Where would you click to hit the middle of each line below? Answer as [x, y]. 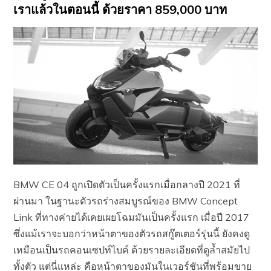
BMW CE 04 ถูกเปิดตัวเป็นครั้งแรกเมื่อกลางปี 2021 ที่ [127, 184]
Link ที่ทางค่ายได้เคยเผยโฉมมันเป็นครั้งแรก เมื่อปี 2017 [132, 217]
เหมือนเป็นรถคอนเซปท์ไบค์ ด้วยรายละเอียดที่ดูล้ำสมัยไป [132, 250]
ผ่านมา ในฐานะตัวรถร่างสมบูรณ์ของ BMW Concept [126, 201]
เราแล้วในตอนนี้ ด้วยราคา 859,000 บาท [120, 9]
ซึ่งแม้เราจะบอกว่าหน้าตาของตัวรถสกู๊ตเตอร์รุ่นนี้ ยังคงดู [132, 233]
